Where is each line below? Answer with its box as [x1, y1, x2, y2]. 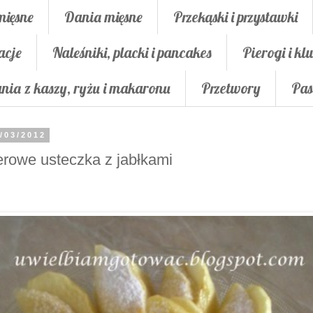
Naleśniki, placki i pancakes [52, 43, 212, 61]
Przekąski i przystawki [173, 7, 298, 26]
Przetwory [201, 79, 261, 98]
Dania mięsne [64, 7, 143, 26]
